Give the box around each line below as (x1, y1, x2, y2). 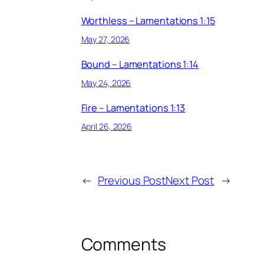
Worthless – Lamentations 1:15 (81, 14, 215, 27)
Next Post (166, 173, 214, 189)
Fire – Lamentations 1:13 (81, 101, 186, 114)
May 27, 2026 (81, 34, 130, 45)
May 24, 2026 (81, 77, 131, 89)
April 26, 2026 (81, 121, 133, 133)
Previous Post (98, 173, 166, 189)
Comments (81, 233, 166, 256)
